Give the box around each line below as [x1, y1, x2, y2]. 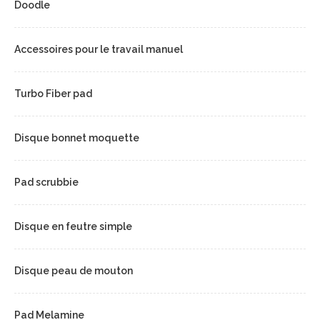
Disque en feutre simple [14, 220, 132, 232]
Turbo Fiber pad [14, 87, 92, 99]
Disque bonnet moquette [14, 131, 139, 144]
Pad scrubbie [14, 176, 79, 188]
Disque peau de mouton [14, 264, 133, 276]
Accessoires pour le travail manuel [14, 43, 183, 55]
